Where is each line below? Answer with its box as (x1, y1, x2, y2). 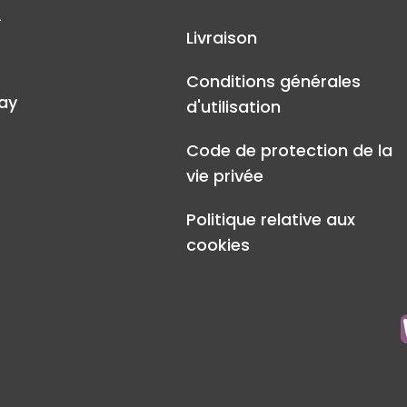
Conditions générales (186, 70, 362, 94)
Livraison (186, 26, 258, 50)
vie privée (186, 164, 264, 188)
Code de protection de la (186, 139, 393, 163)
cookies (186, 233, 251, 257)
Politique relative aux (186, 208, 356, 232)
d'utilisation (186, 95, 282, 119)
